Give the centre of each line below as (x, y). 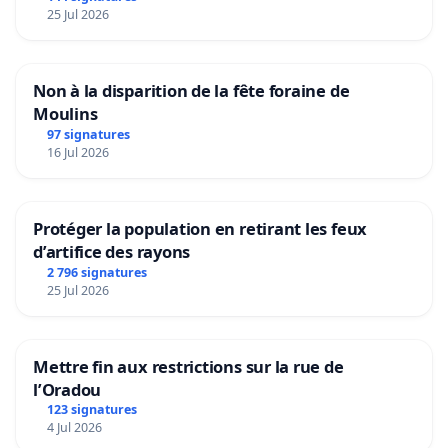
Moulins (65, 113)
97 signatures (88, 134)
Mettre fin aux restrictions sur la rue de (188, 366)
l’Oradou (67, 389)
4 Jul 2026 (74, 428)
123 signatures (91, 410)
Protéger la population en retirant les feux (200, 228)
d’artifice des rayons (112, 251)
